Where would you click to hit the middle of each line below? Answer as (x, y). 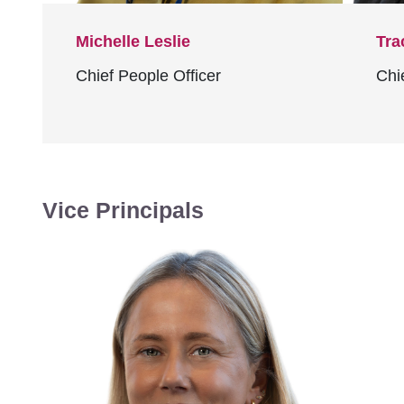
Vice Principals (123, 210)
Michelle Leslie (133, 41)
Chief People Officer (148, 76)
